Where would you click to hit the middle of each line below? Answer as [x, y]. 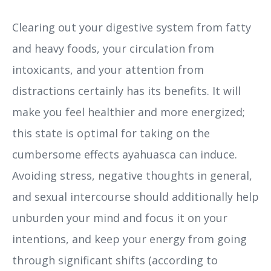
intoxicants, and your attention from [108, 69]
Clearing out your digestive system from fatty [132, 27]
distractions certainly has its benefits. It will [126, 90]
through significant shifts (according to [115, 260]
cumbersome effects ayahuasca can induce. [125, 154]
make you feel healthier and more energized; [129, 112]
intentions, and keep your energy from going [129, 239]
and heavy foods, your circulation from [113, 48]
